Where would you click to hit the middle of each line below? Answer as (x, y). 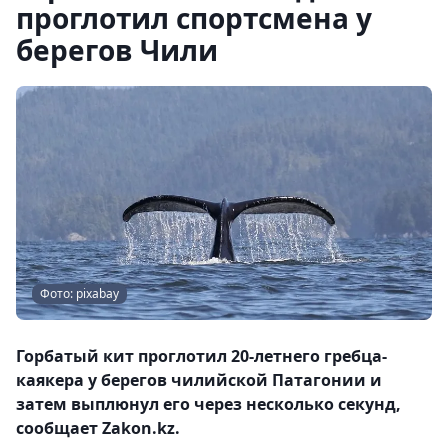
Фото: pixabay (79, 293)
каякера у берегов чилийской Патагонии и (199, 380)
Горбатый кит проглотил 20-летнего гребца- (201, 356)
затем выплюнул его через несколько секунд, (208, 404)
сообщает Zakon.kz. (98, 428)
